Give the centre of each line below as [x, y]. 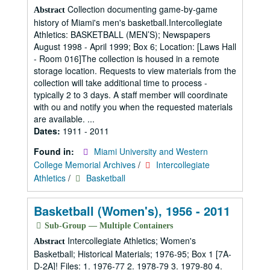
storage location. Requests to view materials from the [135, 71]
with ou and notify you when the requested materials [133, 107]
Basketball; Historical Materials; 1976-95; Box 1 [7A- [133, 254]
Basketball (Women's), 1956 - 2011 [132, 211]
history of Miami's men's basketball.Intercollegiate [128, 22]
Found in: [55, 151]
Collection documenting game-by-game [141, 9]
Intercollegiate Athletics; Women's [130, 240]
